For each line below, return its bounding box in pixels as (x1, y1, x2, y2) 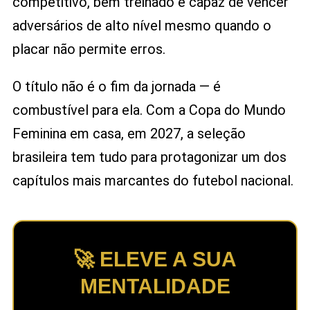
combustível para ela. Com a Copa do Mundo (12, 102, 286, 119)
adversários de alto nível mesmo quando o (12, 17, 271, 35)
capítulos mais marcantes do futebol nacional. (12, 172, 293, 190)
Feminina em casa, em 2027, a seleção (12, 125, 246, 143)
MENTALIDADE (80, 275, 230, 298)
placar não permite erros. (12, 41, 165, 58)
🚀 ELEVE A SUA (73, 248, 237, 271)
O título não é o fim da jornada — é (12, 78, 221, 95)
